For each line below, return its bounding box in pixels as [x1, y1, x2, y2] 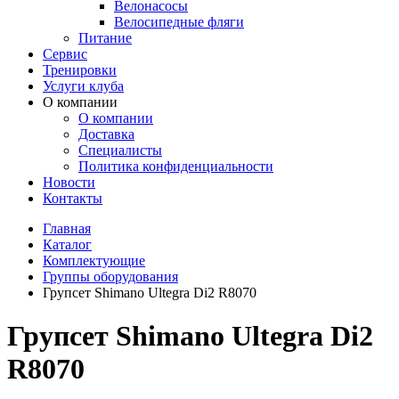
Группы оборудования [43, 269, 178, 284]
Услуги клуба [43, 78, 124, 94]
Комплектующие [43, 253, 145, 268]
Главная [43, 221, 91, 236]
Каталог [43, 237, 92, 252]
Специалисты [78, 142, 162, 158]
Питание [78, 30, 132, 45]
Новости [43, 175, 95, 190]
